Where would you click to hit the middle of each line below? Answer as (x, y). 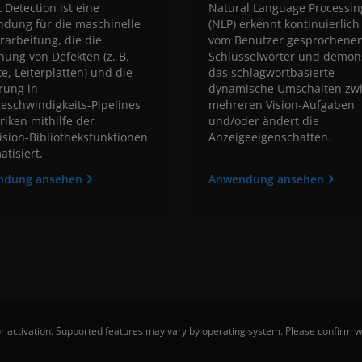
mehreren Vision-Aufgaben (282, 104)
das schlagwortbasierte (271, 72)
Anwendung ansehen (268, 179)
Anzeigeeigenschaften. (270, 137)
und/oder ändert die (264, 120)
